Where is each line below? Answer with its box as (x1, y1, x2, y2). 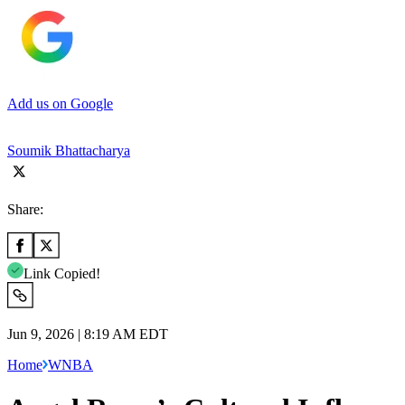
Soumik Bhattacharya (7, 142, 130, 158)
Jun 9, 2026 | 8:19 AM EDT (7, 325, 168, 342)
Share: (7, 201, 43, 217)
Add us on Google (7, 95, 113, 111)
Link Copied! (24, 265, 100, 281)
